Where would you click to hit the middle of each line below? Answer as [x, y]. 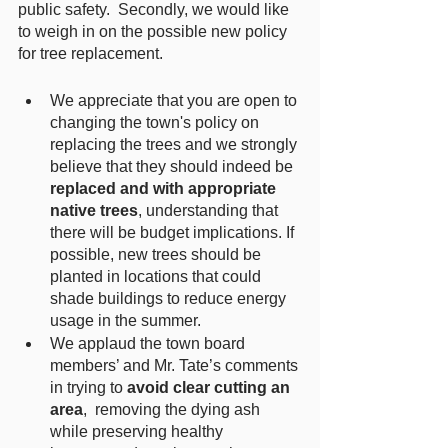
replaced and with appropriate [165, 188]
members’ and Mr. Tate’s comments [176, 365]
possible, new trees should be [157, 254]
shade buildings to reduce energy [170, 298]
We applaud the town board [149, 343]
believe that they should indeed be [173, 166]
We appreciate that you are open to [175, 100]
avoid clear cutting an [210, 387]
